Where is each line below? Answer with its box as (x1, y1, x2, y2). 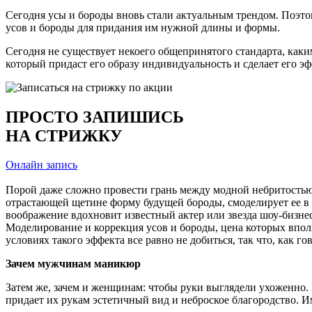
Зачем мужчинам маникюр (6, 258, 141, 270)
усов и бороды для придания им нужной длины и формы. (6, 21, 280, 33)
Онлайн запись (6, 159, 77, 171)
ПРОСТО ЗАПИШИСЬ (6, 107, 184, 126)
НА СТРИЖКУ (6, 126, 123, 145)
